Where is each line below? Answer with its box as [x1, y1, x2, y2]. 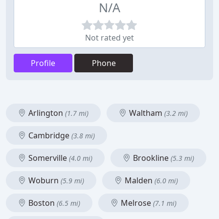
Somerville [26, 153, 69, 163]
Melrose [119, 197, 153, 208]
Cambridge [26, 130, 71, 141]
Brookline [131, 153, 171, 163]
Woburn [26, 175, 61, 186]
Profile [31, 58, 55, 68]
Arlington [26, 108, 65, 118]
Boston [26, 197, 57, 208]
